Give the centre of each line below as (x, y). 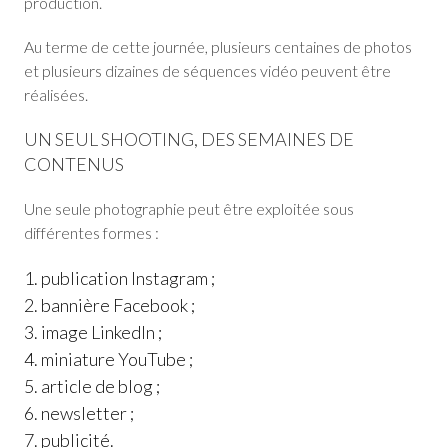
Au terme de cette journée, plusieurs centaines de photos (218, 46)
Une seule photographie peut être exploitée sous (189, 208)
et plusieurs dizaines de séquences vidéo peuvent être (207, 70)
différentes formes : (91, 232)
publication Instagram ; (128, 278)
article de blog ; (100, 386)
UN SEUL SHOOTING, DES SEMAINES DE (189, 139)
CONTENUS (74, 164)
